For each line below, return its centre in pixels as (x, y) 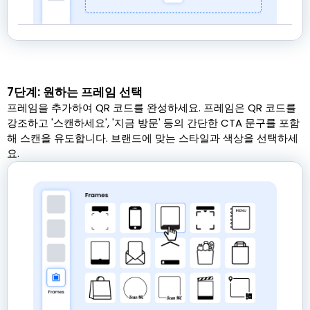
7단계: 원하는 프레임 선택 (75, 92)
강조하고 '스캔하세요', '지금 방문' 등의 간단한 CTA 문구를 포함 (153, 123)
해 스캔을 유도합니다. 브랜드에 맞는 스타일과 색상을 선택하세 (153, 138)
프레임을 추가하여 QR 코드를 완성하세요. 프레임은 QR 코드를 (152, 108)
